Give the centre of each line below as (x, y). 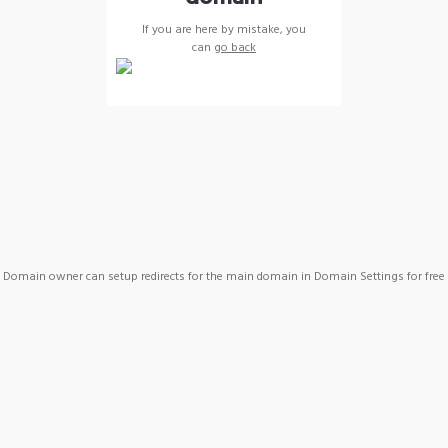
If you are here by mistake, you (224, 29)
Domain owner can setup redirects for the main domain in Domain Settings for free (224, 276)
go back (235, 47)
